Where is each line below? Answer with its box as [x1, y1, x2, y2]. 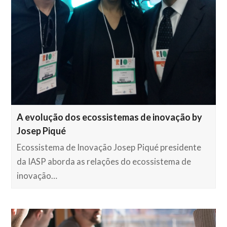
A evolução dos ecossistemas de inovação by [17, 111, 203, 123]
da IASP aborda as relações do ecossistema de [17, 157, 192, 167]
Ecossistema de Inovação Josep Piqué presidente [17, 142, 202, 153]
